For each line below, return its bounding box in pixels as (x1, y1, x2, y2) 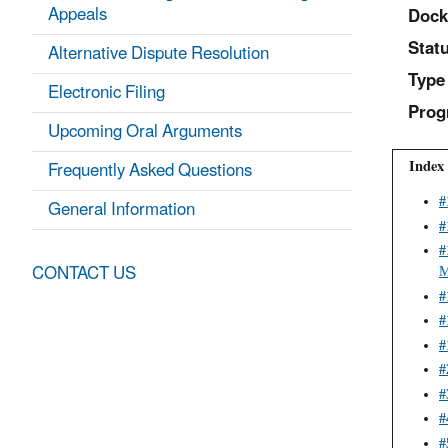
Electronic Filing (48, 75, 165, 111)
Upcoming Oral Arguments (48, 114, 242, 150)
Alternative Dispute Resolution (48, 36, 269, 72)
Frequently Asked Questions (48, 153, 252, 189)
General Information (48, 192, 195, 228)
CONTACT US (32, 256, 136, 292)
